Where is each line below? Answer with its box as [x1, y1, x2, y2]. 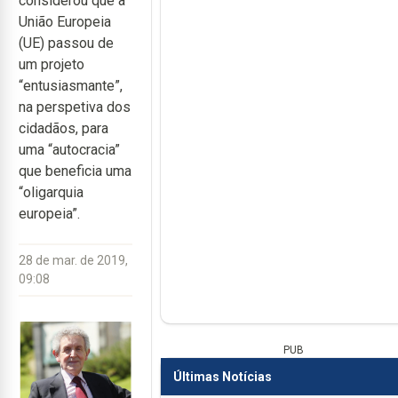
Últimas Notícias [172, 369, 272, 384]
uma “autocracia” [19, 141, 120, 158]
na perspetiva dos [19, 99, 131, 115]
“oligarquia [19, 184, 84, 201]
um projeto [19, 56, 84, 73]
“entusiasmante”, [19, 77, 123, 94]
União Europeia [19, 13, 111, 30]
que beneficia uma [19, 163, 131, 179]
